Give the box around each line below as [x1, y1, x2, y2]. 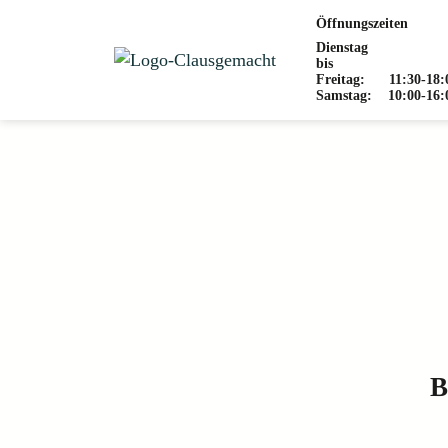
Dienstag [316, 40, 368, 55]
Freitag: [316, 72, 365, 87]
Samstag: [316, 88, 372, 103]
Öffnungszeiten [316, 16, 408, 31]
